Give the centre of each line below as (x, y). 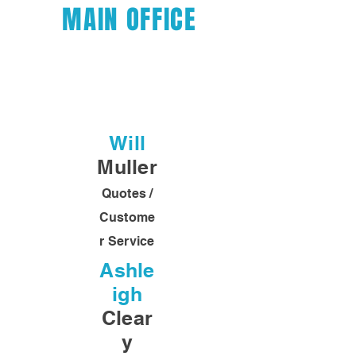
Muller (127, 167)
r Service (127, 241)
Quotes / (127, 193)
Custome (127, 217)
